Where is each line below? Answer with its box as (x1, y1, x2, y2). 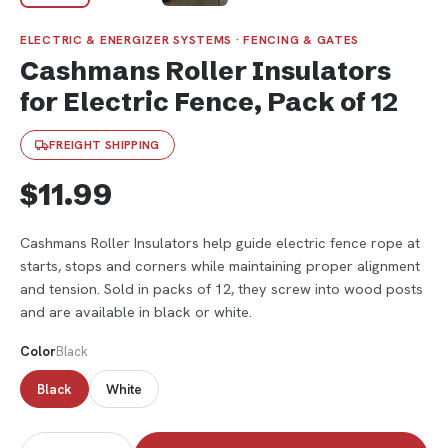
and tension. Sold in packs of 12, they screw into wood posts (20, 278, 423, 298)
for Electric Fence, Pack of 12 (20, 85, 398, 118)
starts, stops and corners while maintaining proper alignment (20, 255, 420, 275)
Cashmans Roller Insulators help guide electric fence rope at (20, 232, 420, 252)
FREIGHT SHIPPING (49, 136, 160, 153)
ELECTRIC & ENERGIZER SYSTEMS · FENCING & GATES (20, 31, 360, 48)
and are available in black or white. (20, 301, 252, 321)
